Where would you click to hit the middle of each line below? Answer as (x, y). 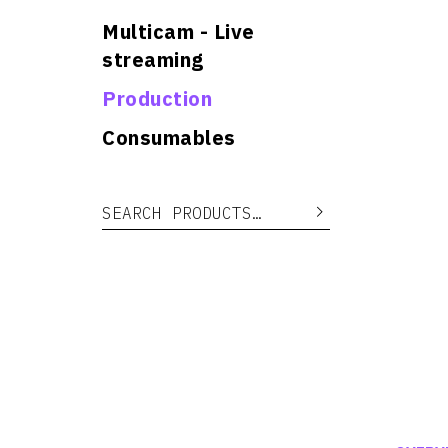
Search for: (139, 204)
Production (157, 98)
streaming (153, 59)
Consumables (169, 137)
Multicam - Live (178, 31)
